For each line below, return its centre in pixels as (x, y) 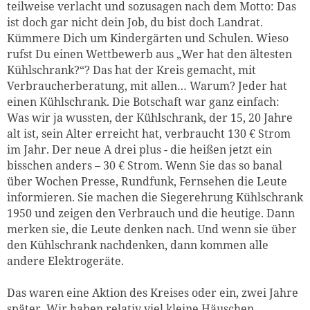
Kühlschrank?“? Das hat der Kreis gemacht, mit (131, 70)
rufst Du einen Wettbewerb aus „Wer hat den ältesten (149, 54)
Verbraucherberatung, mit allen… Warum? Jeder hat (147, 85)
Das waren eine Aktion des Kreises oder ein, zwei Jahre (153, 292)
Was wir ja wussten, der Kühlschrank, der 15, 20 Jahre (150, 117)
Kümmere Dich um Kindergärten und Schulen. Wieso (148, 38)
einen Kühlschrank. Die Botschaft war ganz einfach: (143, 101)
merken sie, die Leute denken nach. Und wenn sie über (152, 229)
